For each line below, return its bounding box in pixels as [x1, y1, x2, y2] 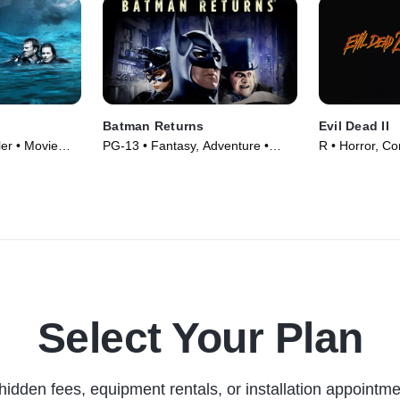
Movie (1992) [103, 156, 179, 171]
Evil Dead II [318, 119, 389, 134]
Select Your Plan [37, 314, 363, 362]
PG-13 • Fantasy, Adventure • [103, 138, 270, 154]
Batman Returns [103, 119, 204, 134]
